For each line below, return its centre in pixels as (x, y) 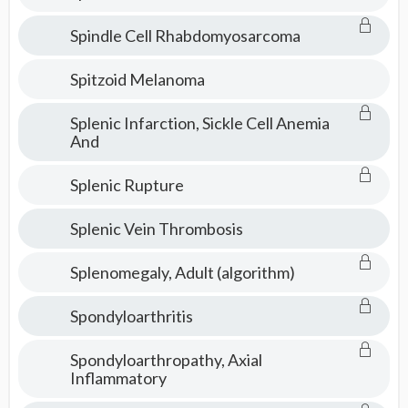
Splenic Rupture (127, 185)
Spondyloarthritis (131, 316)
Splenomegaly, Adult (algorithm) (182, 272)
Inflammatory (118, 378)
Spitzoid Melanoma (137, 79)
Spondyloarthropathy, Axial (166, 360)
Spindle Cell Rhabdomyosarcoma (185, 36)
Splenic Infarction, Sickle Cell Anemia (199, 123)
